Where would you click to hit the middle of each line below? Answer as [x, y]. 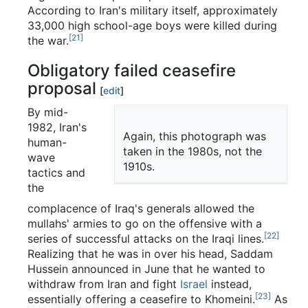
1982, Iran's [57, 127]
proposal [62, 88]
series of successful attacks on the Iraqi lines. [146, 238]
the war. [48, 40]
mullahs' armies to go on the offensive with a [145, 223]
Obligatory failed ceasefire [132, 70]
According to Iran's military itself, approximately [153, 10]
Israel [194, 284]
